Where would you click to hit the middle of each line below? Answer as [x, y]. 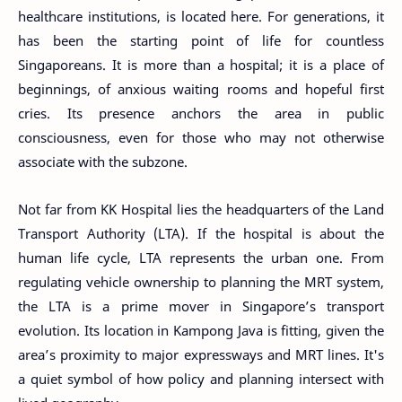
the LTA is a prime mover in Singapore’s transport [201, 306]
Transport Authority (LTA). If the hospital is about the [201, 233]
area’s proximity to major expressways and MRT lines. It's [201, 354]
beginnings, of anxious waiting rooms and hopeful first [201, 89]
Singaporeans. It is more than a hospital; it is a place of [201, 65]
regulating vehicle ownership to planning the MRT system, [201, 281]
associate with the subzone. [103, 162]
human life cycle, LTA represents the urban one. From [201, 257]
